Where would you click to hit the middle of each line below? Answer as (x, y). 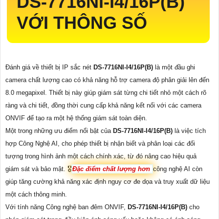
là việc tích (190, 131)
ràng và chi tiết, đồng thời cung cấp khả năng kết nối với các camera (103, 106)
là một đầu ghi (175, 67)
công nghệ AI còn (178, 169)
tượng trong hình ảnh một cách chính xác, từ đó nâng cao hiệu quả (101, 156)
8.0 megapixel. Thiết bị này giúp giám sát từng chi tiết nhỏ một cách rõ (106, 93)
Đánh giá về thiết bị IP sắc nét (49, 67)
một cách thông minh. (36, 195)
